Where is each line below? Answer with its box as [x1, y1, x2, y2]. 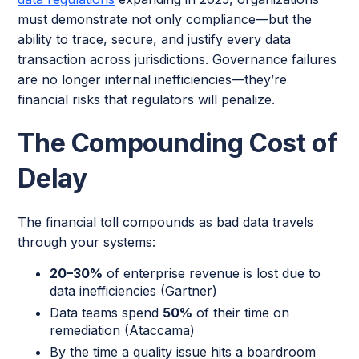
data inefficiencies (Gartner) [50, 282, 218, 299]
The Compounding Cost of [18, 127, 338, 159]
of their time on [192, 304, 290, 321]
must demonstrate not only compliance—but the [18, 10, 313, 27]
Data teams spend [50, 304, 163, 321]
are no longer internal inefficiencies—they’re [18, 71, 288, 87]
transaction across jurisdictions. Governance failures [18, 50, 337, 67]
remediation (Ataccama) [50, 321, 196, 338]
